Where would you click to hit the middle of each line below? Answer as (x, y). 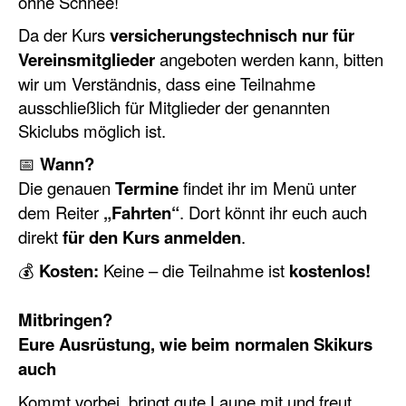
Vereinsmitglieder (87, 60)
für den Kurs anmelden (152, 237)
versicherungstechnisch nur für (232, 35)
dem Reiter (61, 213)
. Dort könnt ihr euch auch (273, 213)
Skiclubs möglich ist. (92, 131)
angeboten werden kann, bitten (269, 59)
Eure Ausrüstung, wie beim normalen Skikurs (195, 344)
